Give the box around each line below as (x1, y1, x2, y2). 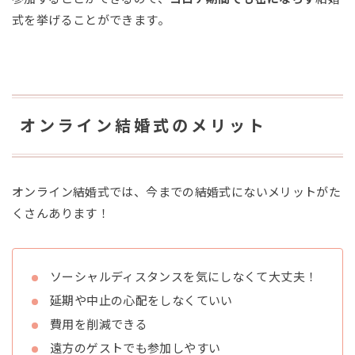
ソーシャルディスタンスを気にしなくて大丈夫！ (50, 270, 318, 284)
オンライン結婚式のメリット (20, 117, 267, 136)
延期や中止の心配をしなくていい (50, 294, 233, 308)
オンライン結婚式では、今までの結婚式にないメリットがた (12, 185, 342, 200)
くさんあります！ (12, 207, 109, 221)
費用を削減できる (50, 318, 147, 332)
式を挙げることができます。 (12, 13, 170, 28)
